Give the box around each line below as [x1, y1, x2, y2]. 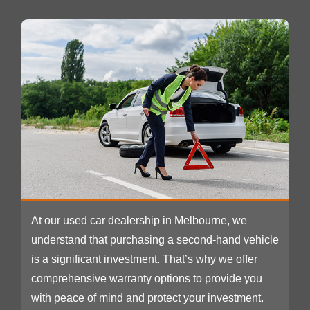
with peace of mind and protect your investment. [31, 292, 264, 304]
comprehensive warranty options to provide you [31, 273, 262, 285]
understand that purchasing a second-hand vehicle [31, 234, 279, 246]
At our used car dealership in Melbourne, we [31, 215, 247, 227]
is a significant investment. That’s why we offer [31, 253, 257, 266]
